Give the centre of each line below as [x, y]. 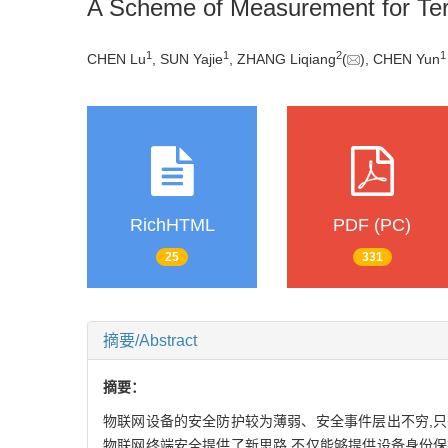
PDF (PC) [372, 224]
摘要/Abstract [150, 341]
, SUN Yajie [187, 58]
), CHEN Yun [400, 58]
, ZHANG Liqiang [282, 58]
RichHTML [172, 224]
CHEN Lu [116, 58]
